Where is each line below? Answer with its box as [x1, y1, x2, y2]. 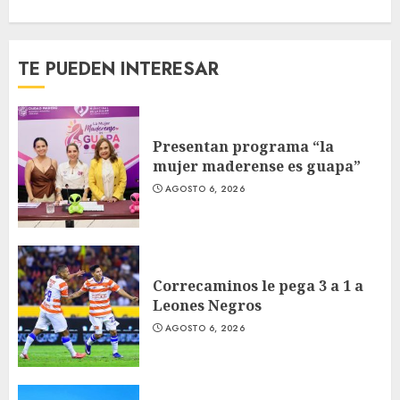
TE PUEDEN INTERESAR [18, 55, 219, 82]
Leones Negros [153, 295, 262, 315]
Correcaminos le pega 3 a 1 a [153, 275, 363, 296]
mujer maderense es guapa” [153, 155, 361, 176]
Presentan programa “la [153, 136, 334, 156]
